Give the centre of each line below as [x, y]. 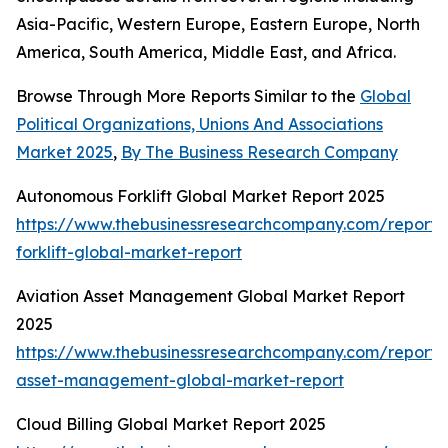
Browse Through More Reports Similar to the [188, 96]
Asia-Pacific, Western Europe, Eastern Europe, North [218, 24]
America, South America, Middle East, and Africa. [206, 52]
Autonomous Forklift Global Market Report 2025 [200, 196]
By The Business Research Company [259, 152]
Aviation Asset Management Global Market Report [210, 296]
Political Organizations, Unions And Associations [199, 124]
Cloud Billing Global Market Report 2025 [171, 424]
